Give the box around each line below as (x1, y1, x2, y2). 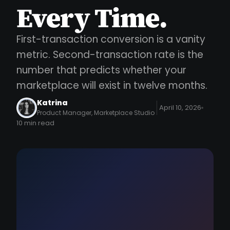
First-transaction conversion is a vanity (16, 32, 205, 46)
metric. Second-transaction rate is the (16, 47, 203, 62)
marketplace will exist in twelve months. (16, 78, 207, 92)
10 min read (16, 118, 54, 128)
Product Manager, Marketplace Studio (37, 108, 155, 117)
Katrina (37, 98, 68, 108)
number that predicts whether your (16, 63, 186, 77)
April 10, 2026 (159, 103, 201, 112)
